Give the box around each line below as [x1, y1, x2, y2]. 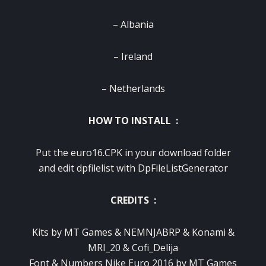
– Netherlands [101, 81, 165, 95]
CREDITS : [110, 193, 156, 207]
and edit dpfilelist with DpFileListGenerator [38, 161, 228, 175]
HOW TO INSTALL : [88, 113, 178, 127]
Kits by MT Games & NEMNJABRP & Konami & [31, 225, 235, 239]
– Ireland [113, 49, 153, 63]
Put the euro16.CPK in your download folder [35, 145, 231, 159]
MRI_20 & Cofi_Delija [88, 240, 178, 254]
